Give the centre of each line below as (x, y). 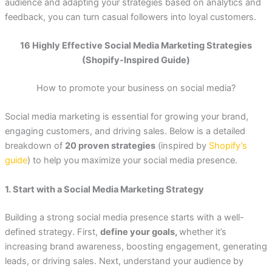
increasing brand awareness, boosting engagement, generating (136, 246)
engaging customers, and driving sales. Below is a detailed (125, 131)
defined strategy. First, (52, 232)
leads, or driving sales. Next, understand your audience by (124, 261)
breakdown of (35, 146)
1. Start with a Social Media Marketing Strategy (104, 189)
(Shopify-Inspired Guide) (136, 60)
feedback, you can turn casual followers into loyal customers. (130, 17)
